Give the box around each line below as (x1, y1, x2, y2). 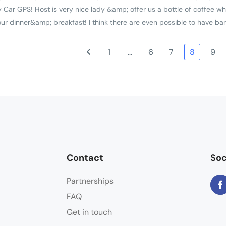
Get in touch (67, 206, 112, 217)
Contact (67, 151, 103, 164)
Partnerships (67, 175, 114, 186)
